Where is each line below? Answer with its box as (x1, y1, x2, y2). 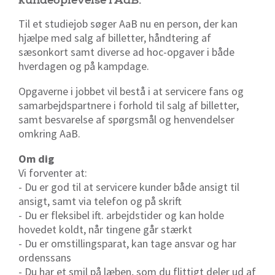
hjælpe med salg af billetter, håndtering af (18, 30, 211, 45)
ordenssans (18, 250, 71, 265)
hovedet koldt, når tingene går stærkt (18, 222, 192, 236)
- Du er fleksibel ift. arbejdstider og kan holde (18, 207, 224, 222)
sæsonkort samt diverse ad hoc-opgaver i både (18, 44, 234, 59)
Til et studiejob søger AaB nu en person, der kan (18, 16, 238, 31)
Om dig (18, 151, 54, 166)
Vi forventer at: (18, 165, 87, 180)
